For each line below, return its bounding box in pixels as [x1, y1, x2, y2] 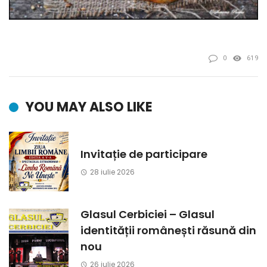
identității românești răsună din [80, 223, 256, 238]
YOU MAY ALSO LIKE [26, 98, 153, 117]
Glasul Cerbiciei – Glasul [80, 207, 215, 222]
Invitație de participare [80, 146, 207, 162]
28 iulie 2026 [89, 166, 135, 177]
